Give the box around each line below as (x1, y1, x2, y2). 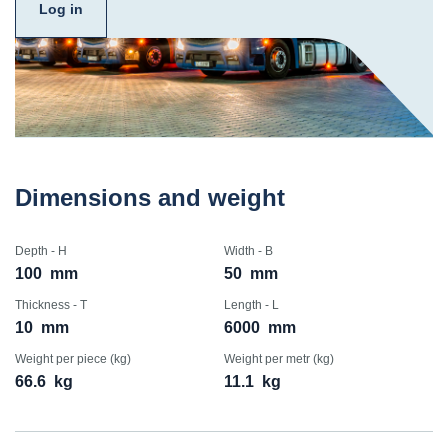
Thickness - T (15, 298, 87, 312)
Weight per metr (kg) (224, 352, 334, 366)
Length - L (224, 298, 279, 312)
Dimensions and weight (15, 184, 285, 211)
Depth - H (15, 244, 67, 258)
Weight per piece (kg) (15, 352, 131, 366)
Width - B (224, 244, 273, 258)
